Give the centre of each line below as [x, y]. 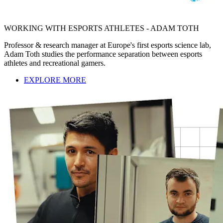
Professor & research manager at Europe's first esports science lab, [108, 45]
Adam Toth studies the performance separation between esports [103, 54]
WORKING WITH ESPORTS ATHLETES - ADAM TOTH [102, 28]
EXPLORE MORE [55, 80]
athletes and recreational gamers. [55, 63]
